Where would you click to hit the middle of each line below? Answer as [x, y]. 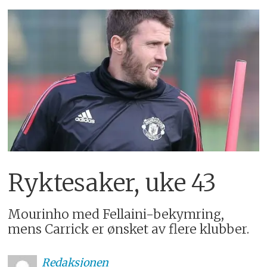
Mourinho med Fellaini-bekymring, [116, 214]
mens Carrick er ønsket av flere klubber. [129, 229]
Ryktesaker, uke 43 [112, 183]
